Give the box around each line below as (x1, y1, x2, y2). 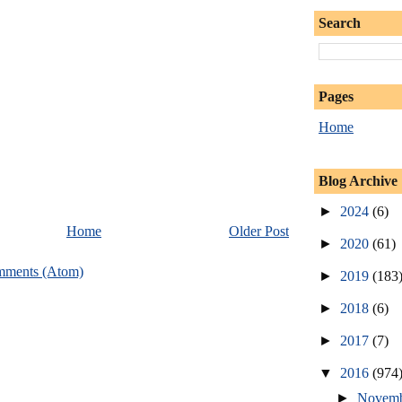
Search (319, 14, 361, 31)
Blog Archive (319, 172, 398, 188)
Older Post (229, 223, 289, 240)
